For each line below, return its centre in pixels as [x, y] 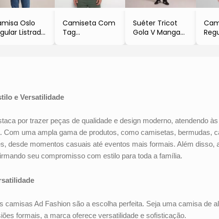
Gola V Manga [157, 32]
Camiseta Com [89, 23]
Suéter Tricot [155, 23]
